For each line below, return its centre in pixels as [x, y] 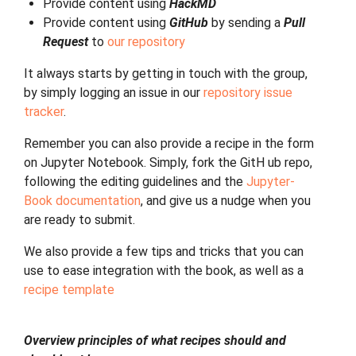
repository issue [248, 93]
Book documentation [82, 201]
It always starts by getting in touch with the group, [166, 74]
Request [66, 42]
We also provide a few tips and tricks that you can [164, 252]
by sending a [246, 23]
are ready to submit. [79, 220]
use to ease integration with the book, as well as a [164, 271]
